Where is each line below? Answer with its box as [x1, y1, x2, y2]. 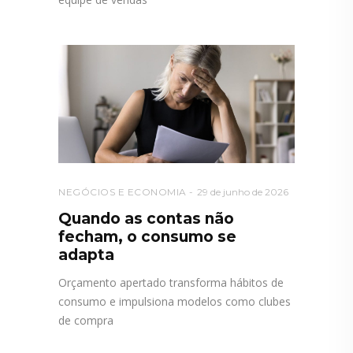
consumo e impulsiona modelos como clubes [58, 293, 291, 309]
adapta [58, 245, 114, 264]
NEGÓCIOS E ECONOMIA [58, 185, 187, 198]
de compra [58, 312, 113, 328]
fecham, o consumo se [58, 227, 236, 246]
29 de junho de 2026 [196, 185, 288, 198]
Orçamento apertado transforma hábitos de [58, 274, 284, 290]
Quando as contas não [58, 209, 234, 228]
